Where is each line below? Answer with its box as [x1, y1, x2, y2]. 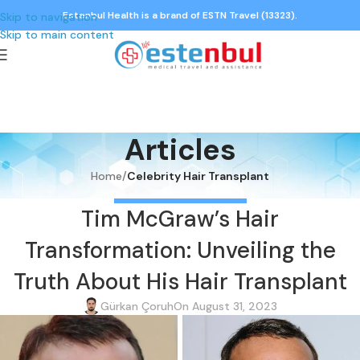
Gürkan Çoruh [100, 298, 174, 313]
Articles [124, 131, 236, 170]
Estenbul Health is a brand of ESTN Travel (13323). [63, 9, 297, 22]
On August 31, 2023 [174, 298, 277, 313]
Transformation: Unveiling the [24, 235, 336, 265]
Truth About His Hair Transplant [13, 266, 347, 297]
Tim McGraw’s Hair [81, 203, 279, 234]
